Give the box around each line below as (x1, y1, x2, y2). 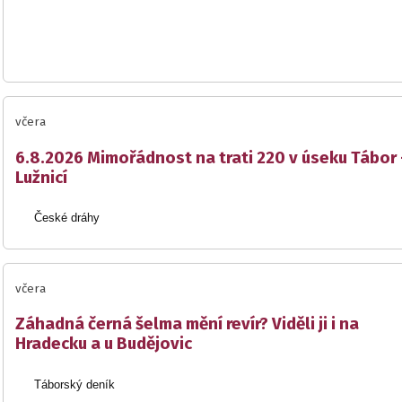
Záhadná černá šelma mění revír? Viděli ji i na (15, 314, 359, 335)
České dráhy (34, 211, 100, 225)
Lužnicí (15, 167, 67, 188)
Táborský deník (34, 377, 116, 391)
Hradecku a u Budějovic (15, 334, 192, 354)
